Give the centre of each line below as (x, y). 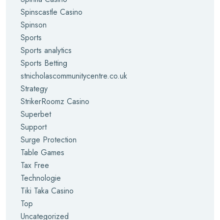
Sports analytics (46, 50)
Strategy (34, 89)
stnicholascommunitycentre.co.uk (74, 76)
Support (34, 127)
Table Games (42, 152)
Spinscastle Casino (52, 12)
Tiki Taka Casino (47, 191)
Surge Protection (49, 140)
